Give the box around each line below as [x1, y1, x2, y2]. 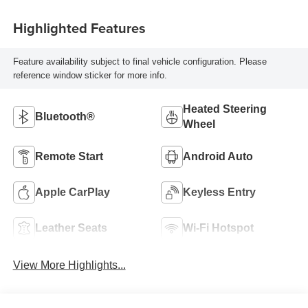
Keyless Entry [183, 186, 256, 198]
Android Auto [183, 150, 253, 162]
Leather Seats [34, 221, 107, 234]
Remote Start [34, 150, 103, 162]
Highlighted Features [12, 17, 146, 38]
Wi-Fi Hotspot [183, 221, 254, 234]
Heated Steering [183, 102, 267, 115]
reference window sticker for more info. [12, 69, 167, 80]
